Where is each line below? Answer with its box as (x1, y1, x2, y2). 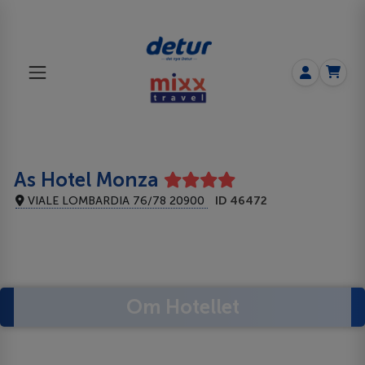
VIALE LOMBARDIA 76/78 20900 (24, 193, 209, 208)
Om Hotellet (125, 294, 240, 319)
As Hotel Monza (14, 167, 159, 191)
